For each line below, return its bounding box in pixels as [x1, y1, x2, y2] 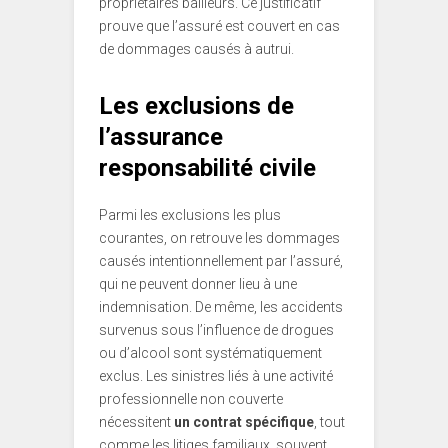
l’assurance [99, 123, 223, 152]
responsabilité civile [99, 154, 316, 183]
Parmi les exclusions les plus [99, 207, 281, 224]
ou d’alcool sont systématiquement [99, 345, 322, 362]
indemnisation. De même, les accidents [99, 299, 343, 316]
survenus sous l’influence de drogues [99, 322, 334, 339]
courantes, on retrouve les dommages [99, 230, 340, 247]
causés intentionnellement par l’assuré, [99, 253, 343, 270]
